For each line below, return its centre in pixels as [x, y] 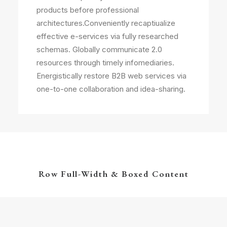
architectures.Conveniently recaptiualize [106, 23]
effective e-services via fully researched [107, 36]
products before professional [88, 10]
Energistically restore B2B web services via [111, 76]
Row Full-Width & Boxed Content [113, 174]
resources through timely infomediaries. [105, 63]
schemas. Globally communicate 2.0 [99, 49]
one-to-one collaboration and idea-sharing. [111, 89]
